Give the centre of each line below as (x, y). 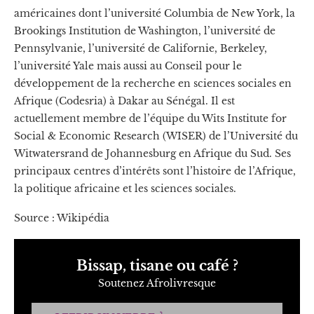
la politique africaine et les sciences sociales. (125, 188)
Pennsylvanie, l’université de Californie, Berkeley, (141, 48)
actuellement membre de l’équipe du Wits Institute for (150, 118)
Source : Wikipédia (62, 218)
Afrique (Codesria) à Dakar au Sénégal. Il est (124, 101)
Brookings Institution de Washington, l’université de (145, 30)
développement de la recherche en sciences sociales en (153, 83)
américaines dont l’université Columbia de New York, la (155, 13)
